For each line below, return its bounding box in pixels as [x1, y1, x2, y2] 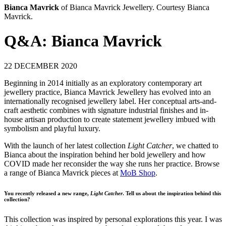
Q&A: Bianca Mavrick [4, 32, 162, 50]
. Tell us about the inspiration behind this [123, 190, 221, 196]
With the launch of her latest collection [4, 141, 128, 150]
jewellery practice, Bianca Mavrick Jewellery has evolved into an [4, 87, 211, 96]
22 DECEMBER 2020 [4, 61, 77, 70]
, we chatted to [172, 141, 218, 150]
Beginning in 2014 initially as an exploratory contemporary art [4, 78, 202, 87]
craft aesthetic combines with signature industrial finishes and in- [4, 105, 208, 115]
